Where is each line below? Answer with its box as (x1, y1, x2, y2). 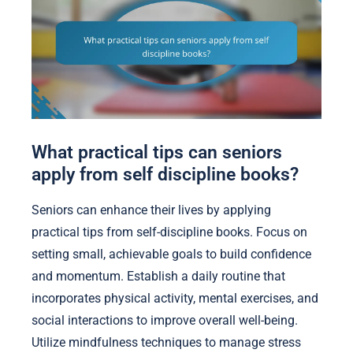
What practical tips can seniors (32, 141, 282, 162)
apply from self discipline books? (32, 163, 299, 184)
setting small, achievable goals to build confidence (32, 247, 311, 262)
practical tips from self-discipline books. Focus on (32, 225, 307, 240)
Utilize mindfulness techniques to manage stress (32, 335, 301, 351)
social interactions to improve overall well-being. (32, 313, 298, 329)
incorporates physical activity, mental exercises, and (32, 291, 318, 307)
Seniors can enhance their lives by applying (32, 203, 271, 218)
